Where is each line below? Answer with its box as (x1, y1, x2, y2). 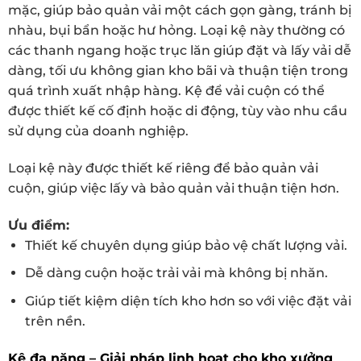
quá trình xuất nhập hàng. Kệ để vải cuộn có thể (8, 83, 325, 99)
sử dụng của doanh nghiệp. (8, 123, 189, 139)
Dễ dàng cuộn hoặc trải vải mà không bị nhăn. (24, 265, 328, 281)
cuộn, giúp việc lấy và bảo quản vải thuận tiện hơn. (8, 180, 339, 196)
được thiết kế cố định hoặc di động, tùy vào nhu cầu (8, 103, 347, 119)
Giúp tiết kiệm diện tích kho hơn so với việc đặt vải (24, 293, 351, 309)
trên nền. (24, 313, 85, 329)
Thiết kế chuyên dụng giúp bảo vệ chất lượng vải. (24, 237, 347, 253)
